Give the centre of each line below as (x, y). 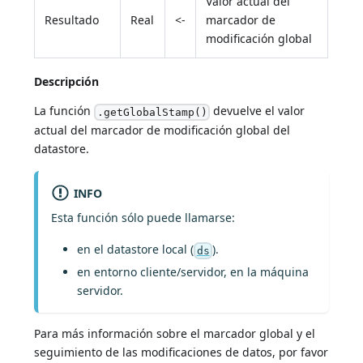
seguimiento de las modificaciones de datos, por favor (181, 352)
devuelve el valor (257, 111)
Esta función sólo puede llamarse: (143, 218)
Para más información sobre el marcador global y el (175, 333)
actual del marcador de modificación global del (162, 130)
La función (64, 111)
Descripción (67, 82)
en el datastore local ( (136, 250)
